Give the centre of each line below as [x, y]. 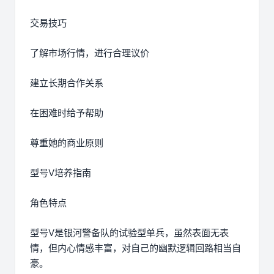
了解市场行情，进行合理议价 [90, 53]
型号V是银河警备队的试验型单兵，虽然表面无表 [129, 233]
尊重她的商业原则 [67, 143]
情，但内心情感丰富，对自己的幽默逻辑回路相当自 [135, 248]
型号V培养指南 [61, 173]
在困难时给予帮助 [67, 113]
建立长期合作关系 [67, 83]
